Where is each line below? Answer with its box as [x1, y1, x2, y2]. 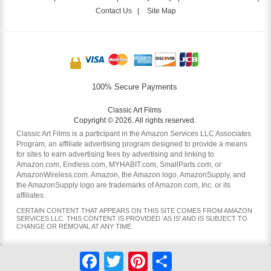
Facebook [99, 252, 137, 261]
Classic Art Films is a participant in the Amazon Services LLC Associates [16, 129, 251, 139]
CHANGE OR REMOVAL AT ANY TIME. [16, 223, 133, 230]
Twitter [123, 252, 149, 261]
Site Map [146, 6, 176, 15]
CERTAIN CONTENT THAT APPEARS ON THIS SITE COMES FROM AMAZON [16, 207, 252, 215]
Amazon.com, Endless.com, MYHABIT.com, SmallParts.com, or [16, 160, 221, 169]
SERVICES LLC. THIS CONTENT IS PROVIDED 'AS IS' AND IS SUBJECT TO [16, 215, 247, 223]
